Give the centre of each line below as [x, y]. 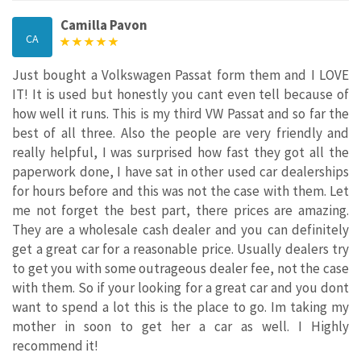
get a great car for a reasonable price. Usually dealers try [180, 249]
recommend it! [55, 346]
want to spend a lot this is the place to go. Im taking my [180, 307]
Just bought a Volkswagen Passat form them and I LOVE [180, 75]
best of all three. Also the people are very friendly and [180, 133]
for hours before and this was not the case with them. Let [180, 191]
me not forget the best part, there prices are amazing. [180, 211]
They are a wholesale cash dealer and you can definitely [180, 230]
